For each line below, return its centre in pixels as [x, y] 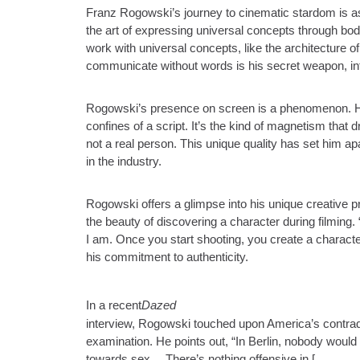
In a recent [114, 306]
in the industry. [124, 162]
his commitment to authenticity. [167, 258]
